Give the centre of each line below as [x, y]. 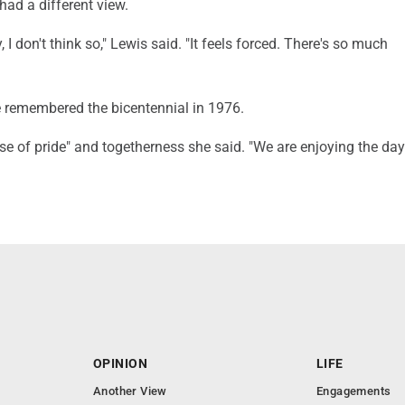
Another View [130, 391]
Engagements [354, 391]
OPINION [120, 364]
